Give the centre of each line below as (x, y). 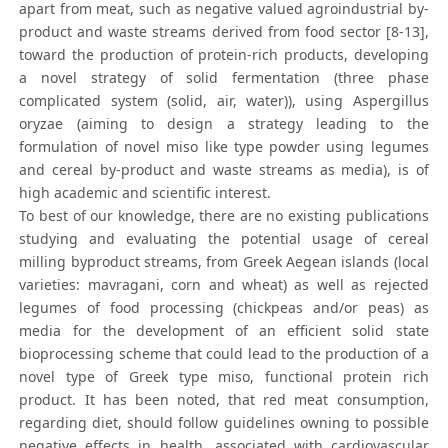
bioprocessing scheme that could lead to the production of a (224, 354)
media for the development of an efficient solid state (224, 331)
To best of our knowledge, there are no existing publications (224, 216)
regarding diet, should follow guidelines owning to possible (224, 423)
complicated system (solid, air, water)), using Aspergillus (224, 101)
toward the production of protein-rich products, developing (224, 55)
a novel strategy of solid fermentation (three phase (224, 78)
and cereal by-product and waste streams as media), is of (224, 170)
